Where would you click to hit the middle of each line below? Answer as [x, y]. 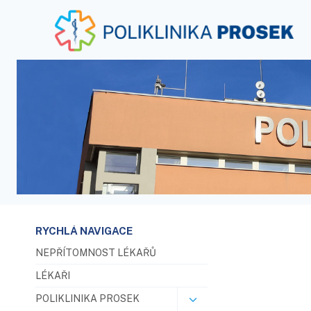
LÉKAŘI [53, 275]
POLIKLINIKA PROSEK [87, 298]
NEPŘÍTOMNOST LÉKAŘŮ [96, 252]
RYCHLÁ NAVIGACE [84, 231]
